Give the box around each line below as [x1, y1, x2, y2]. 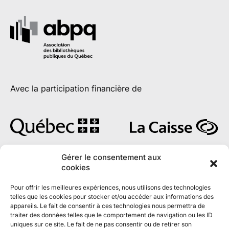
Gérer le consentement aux [61, 152, 161, 162]
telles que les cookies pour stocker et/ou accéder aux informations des [10, 193, 214, 200]
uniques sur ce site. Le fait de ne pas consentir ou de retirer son [10, 220, 192, 228]
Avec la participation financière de [10, 83, 142, 94]
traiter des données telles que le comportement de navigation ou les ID [10, 211, 213, 219]
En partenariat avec [10, 165, 85, 176]
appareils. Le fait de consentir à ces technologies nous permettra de [10, 202, 205, 210]
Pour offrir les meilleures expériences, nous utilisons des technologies [10, 184, 211, 191]
